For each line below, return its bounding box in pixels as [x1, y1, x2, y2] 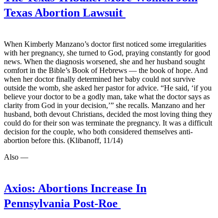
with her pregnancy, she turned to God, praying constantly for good [4, 48, 210, 57]
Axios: [4, 182, 36, 195]
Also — [4, 152, 28, 161]
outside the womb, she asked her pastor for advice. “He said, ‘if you [4, 83, 212, 92]
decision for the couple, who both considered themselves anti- [4, 127, 193, 136]
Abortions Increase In [36, 182, 146, 195]
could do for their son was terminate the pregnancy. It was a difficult [4, 118, 212, 127]
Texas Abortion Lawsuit [4, 6, 126, 19]
